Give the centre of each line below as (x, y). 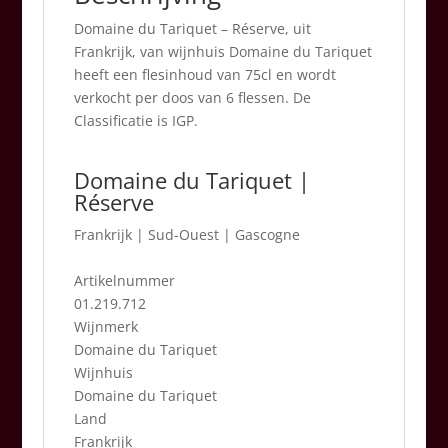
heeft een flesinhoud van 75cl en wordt (204, 74)
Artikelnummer (124, 280)
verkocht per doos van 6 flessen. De (192, 97)
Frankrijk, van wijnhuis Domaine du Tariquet (222, 51)
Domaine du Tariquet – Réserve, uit (192, 28)
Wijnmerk (105, 326)
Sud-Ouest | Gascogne (223, 234)
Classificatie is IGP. (135, 120)
